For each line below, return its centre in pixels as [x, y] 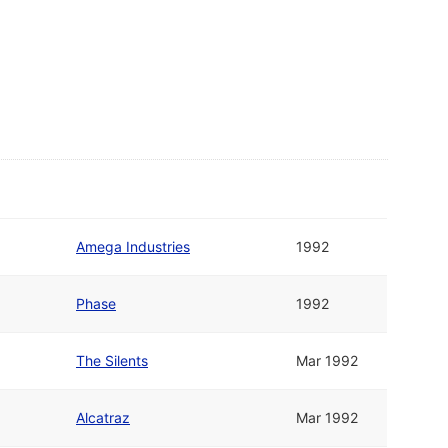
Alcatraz [103, 418]
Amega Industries [133, 247]
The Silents [112, 361]
